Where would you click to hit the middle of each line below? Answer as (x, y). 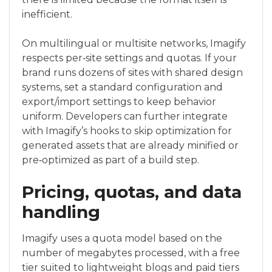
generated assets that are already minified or (130, 146)
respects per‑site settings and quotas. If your (129, 58)
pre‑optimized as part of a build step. (110, 160)
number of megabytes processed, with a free (131, 253)
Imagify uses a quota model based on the (122, 239)
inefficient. (47, 15)
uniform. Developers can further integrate (125, 117)
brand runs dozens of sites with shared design (132, 73)
